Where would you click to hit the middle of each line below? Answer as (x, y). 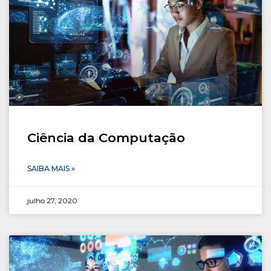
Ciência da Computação (106, 137)
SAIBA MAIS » (51, 168)
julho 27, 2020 (52, 200)
